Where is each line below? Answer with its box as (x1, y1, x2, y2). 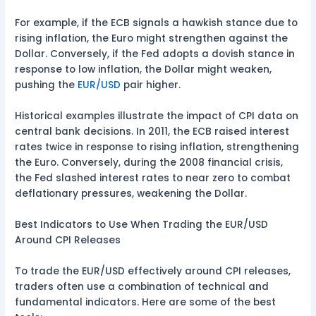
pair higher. (121, 78, 181, 92)
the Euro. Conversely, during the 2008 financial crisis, (15, 156, 284, 170)
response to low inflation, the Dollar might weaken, (15, 63, 272, 77)
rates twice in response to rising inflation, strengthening (15, 140, 300, 154)
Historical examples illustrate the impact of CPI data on (15, 109, 299, 123)
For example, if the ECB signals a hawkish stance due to (15, 16, 298, 30)
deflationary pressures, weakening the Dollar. (15, 187, 248, 201)
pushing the (15, 78, 78, 92)
